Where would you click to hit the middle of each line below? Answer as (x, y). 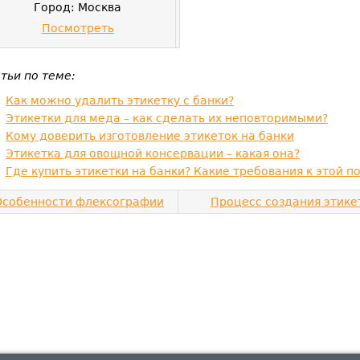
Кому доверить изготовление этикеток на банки (150, 136)
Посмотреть (78, 28)
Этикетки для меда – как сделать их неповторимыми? (167, 118)
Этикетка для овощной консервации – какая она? (153, 153)
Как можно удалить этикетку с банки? (120, 100)
